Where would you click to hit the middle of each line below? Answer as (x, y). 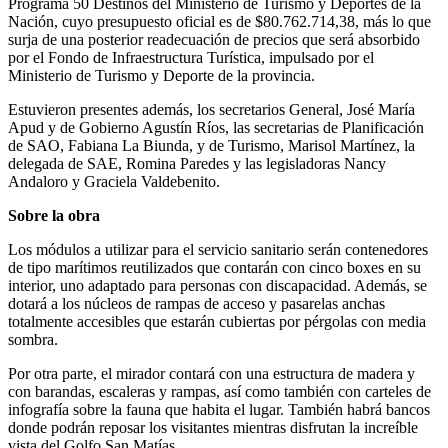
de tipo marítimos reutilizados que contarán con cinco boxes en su (214, 267)
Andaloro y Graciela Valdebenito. (114, 181)
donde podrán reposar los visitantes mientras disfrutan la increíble (213, 427)
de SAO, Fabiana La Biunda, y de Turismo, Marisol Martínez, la (211, 145)
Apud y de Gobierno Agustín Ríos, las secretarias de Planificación (216, 127)
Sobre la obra (54, 215)
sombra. (33, 339)
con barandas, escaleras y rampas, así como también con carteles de (219, 391)
